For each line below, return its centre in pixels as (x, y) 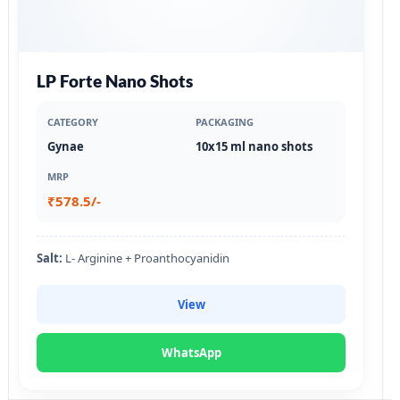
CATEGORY (73, 121)
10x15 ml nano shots (254, 146)
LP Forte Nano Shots (115, 80)
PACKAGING (225, 121)
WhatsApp (191, 352)
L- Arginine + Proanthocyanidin (146, 258)
